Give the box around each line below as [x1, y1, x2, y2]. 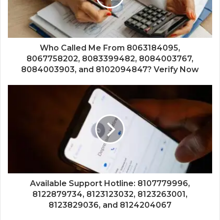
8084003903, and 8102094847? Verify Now [21, 65, 199, 75]
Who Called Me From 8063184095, [40, 43, 180, 53]
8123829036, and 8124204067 [49, 200, 171, 210]
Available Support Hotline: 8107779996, [30, 179, 190, 189]
